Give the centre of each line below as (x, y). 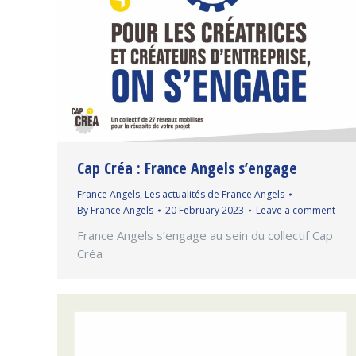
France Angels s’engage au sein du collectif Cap (205, 235)
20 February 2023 (205, 210)
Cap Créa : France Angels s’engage (187, 168)
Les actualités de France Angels (215, 194)
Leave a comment (296, 210)
